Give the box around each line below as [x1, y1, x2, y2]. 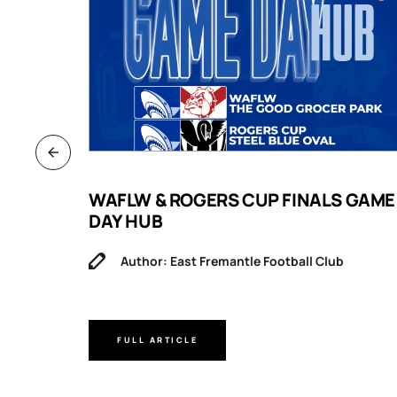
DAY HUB [89, 208, 163, 233]
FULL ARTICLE [117, 334, 198, 346]
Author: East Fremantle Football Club [121, 252, 344, 269]
